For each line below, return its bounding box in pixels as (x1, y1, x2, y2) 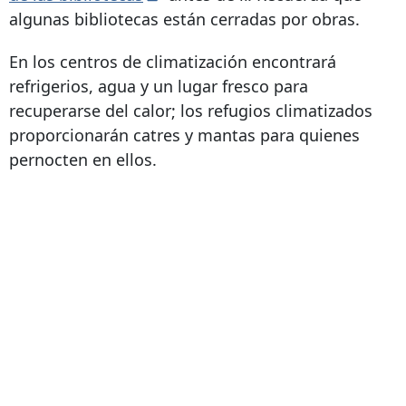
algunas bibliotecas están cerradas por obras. (9, 7, 360, 30)
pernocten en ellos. (9, 148, 157, 170)
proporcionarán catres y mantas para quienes (9, 123, 360, 146)
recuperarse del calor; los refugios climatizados (9, 99, 372, 121)
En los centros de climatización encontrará (9, 50, 336, 72)
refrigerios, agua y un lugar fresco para (9, 74, 308, 97)
